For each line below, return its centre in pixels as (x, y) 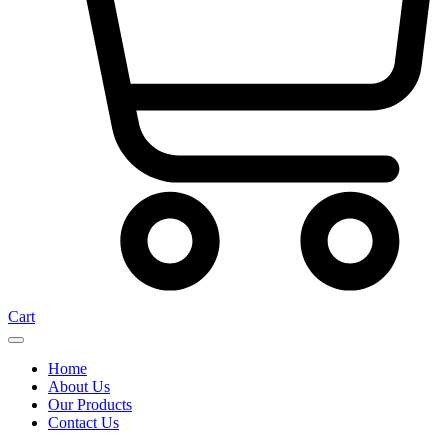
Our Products (90, 404)
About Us (79, 386)
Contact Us (83, 422)
